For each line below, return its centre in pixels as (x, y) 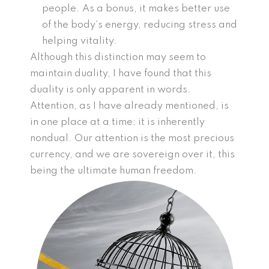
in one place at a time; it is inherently (117, 122)
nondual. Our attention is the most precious (132, 139)
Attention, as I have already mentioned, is (129, 106)
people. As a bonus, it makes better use (136, 9)
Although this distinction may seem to (118, 58)
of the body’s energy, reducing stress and (140, 25)
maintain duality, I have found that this (121, 74)
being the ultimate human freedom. (115, 171)
